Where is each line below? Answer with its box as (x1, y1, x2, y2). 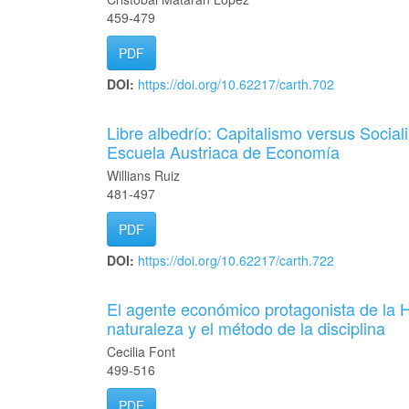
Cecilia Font (107, 342, 175, 361)
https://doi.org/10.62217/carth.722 (138, 251, 334, 269)
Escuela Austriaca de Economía (107, 140, 340, 163)
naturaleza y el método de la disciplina (107, 316, 385, 340)
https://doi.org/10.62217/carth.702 (138, 75, 334, 93)
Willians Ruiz (107, 166, 180, 184)
